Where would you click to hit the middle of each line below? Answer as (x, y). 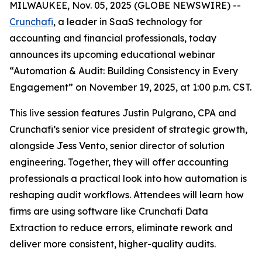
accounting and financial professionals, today (113, 38)
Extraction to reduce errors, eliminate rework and (121, 227)
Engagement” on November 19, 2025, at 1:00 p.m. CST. (130, 87)
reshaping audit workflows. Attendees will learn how (127, 195)
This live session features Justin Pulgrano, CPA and (123, 113)
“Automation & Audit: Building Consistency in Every (124, 71)
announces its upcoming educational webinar (112, 54)
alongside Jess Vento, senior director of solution (117, 146)
